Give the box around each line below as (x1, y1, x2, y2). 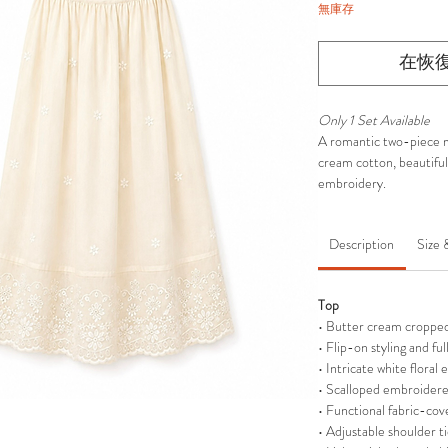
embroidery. (318, 173, 386, 194)
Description (329, 234, 395, 255)
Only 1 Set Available (318, 110, 430, 131)
